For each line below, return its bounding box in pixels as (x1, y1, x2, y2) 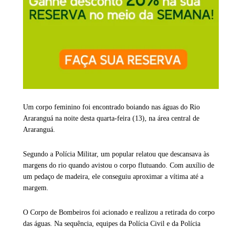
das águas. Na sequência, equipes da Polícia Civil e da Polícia (23, 220, 200, 228)
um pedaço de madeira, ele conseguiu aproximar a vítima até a (23, 173, 203, 181)
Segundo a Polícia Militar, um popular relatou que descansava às (23, 150, 209, 158)
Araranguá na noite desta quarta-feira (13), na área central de (23, 114, 199, 123)
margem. (23, 184, 49, 192)
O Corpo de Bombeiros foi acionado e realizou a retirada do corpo (23, 209, 215, 217)
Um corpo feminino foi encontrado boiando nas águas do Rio (23, 103, 200, 111)
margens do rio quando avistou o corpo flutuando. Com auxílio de (23, 162, 214, 170)
